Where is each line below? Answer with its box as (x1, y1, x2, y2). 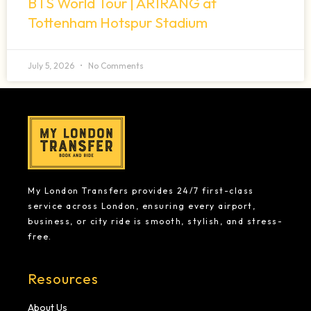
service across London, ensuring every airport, (28, 201, 255, 212)
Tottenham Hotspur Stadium (28, 13, 208, 32)
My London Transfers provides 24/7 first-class (28, 185, 254, 196)
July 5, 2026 (28, 60, 76, 72)
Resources (28, 270, 99, 288)
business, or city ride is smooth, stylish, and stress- (28, 216, 283, 227)
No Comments (86, 60, 144, 72)
